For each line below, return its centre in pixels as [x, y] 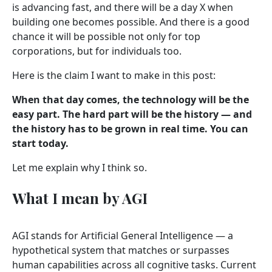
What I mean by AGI [80, 198]
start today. [40, 143]
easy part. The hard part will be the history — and [132, 114]
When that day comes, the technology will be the [131, 99]
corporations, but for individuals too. [97, 51]
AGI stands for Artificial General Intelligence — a [123, 235]
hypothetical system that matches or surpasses [121, 250]
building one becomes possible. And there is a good [131, 22]
